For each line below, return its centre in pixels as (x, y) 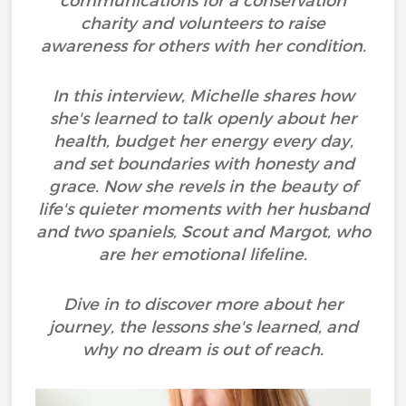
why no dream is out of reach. (203, 350)
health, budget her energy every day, (203, 141)
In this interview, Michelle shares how (203, 96)
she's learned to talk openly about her (203, 119)
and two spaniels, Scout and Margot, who (203, 232)
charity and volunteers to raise (203, 24)
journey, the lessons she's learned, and (203, 327)
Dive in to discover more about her (203, 304)
